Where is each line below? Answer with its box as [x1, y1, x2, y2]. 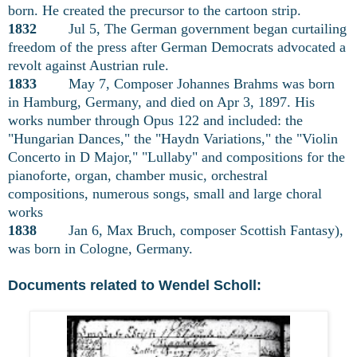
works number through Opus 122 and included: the [8, 112, 303, 128]
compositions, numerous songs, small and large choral [8, 185, 322, 202]
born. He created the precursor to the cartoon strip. [8, 2, 301, 18]
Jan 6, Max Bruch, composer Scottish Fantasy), [41, 222, 343, 238]
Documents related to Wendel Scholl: [8, 277, 261, 293]
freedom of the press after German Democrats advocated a [8, 38, 346, 55]
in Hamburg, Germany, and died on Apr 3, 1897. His [8, 93, 315, 110]
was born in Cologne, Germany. [8, 240, 193, 257]
